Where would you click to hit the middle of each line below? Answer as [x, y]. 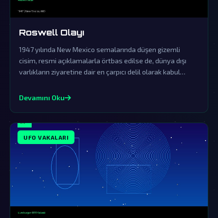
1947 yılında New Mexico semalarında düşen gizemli [100, 49]
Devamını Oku [42, 97]
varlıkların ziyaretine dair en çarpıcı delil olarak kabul [100, 72]
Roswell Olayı [52, 32]
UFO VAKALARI [46, 137]
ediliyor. [31, 83]
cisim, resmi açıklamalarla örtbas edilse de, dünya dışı [103, 60]
